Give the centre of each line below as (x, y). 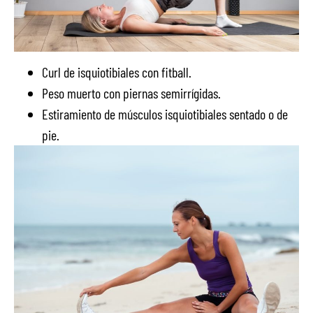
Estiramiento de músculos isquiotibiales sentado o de (165, 114)
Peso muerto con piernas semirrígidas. (131, 93)
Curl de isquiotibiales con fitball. (117, 72)
